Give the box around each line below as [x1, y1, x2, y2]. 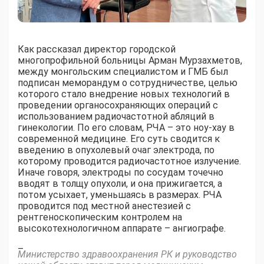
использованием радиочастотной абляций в [18, 110, 214, 122]
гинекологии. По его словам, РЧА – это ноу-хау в [18, 121, 235, 133]
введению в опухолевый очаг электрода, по [18, 144, 214, 156]
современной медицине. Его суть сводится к [18, 133, 220, 144]
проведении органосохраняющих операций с [18, 99, 218, 111]
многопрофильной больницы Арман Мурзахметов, [18, 54, 242, 66]
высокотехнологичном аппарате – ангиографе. [18, 222, 226, 234]
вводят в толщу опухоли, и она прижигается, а [18, 177, 222, 189]
